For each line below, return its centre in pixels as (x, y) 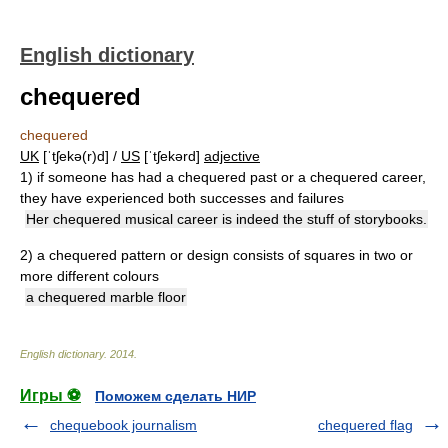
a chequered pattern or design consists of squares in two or (225, 255)
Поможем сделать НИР (175, 396)
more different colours (89, 276)
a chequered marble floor (106, 297)
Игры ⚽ (50, 395)
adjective (232, 156)
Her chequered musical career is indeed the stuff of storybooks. (226, 219)
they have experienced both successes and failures (182, 198)
